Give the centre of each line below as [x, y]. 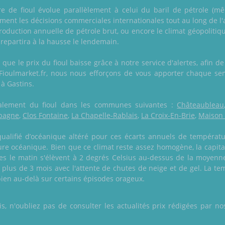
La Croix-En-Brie [168, 116]
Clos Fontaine [45, 116]
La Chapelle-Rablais [104, 116]
